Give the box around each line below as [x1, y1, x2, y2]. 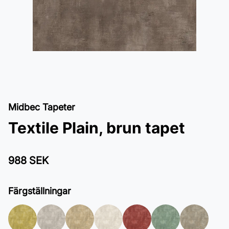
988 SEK [8, 154, 49, 167]
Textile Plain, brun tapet [8, 119, 185, 137]
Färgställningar [8, 186, 71, 196]
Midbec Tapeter [8, 102, 75, 112]
